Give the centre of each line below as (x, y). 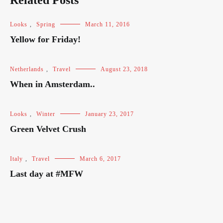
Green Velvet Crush (48, 129)
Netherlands (27, 69)
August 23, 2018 (124, 69)
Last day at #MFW (47, 174)
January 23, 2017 (110, 114)
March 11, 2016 (108, 24)
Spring (46, 24)
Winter (46, 114)
